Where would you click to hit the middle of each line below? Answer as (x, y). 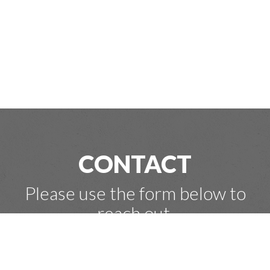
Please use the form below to (135, 193)
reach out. (135, 213)
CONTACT (135, 164)
